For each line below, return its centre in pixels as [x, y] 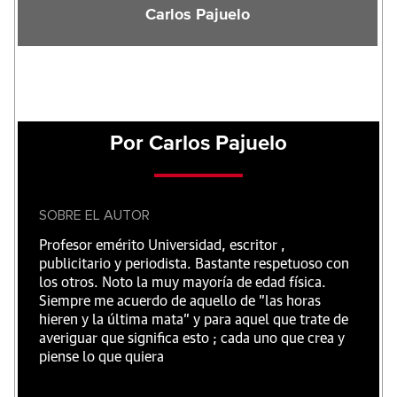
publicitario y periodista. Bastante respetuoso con [194, 264]
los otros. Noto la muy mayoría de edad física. [183, 283]
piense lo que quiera [101, 357]
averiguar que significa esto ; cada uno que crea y [192, 339]
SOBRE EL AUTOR [94, 215]
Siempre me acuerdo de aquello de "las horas [180, 301]
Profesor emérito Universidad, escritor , [162, 245]
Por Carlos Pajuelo [198, 144]
